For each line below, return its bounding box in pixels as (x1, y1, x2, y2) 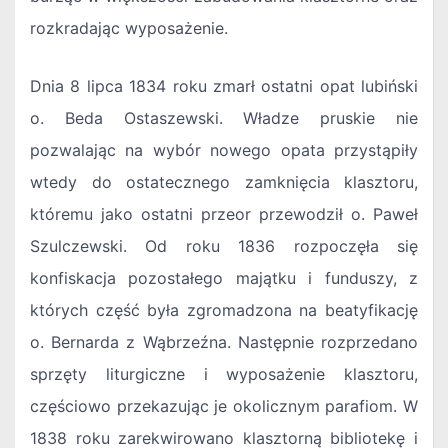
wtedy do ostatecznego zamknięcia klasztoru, (30, 172, 418, 193)
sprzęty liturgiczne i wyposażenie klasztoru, (30, 364, 418, 385)
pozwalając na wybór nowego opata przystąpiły (30, 140, 418, 161)
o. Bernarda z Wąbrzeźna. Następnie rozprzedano (30, 332, 418, 353)
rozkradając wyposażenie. (30, 18, 228, 39)
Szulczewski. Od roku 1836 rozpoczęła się (30, 236, 418, 257)
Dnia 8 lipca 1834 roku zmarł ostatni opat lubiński (30, 76, 418, 97)
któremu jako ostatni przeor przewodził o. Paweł (30, 204, 418, 225)
